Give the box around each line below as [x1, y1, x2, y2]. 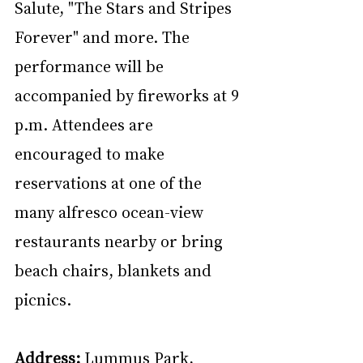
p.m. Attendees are [15, 113, 157, 135]
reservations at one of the [15, 171, 206, 193]
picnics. [15, 288, 71, 310]
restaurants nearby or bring [15, 229, 227, 251]
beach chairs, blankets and [15, 258, 216, 280]
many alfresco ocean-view [15, 200, 207, 222]
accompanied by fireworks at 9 [15, 83, 243, 105]
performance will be [15, 54, 168, 76]
